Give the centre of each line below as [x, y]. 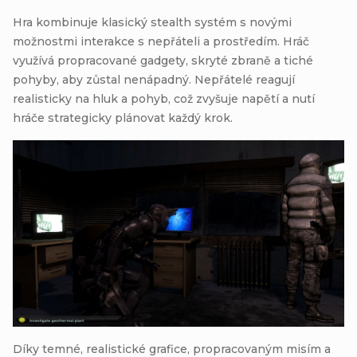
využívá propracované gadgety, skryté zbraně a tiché [163, 61]
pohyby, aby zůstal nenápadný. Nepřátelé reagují [154, 80]
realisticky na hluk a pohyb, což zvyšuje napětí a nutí [164, 99]
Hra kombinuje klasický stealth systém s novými [152, 22]
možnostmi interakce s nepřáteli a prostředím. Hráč [161, 41]
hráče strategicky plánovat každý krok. [123, 118]
